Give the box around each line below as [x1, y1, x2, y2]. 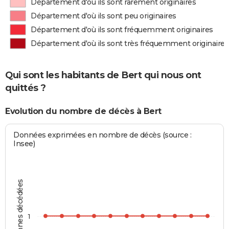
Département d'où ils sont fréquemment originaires [31, 25, 213, 34]
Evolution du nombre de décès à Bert [5, 106, 162, 117]
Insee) [13, 139, 35, 148]
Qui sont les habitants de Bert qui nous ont [5, 70, 201, 81]
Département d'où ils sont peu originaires [31, 11, 176, 20]
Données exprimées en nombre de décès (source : [13, 130, 192, 140]
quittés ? [5, 82, 46, 94]
